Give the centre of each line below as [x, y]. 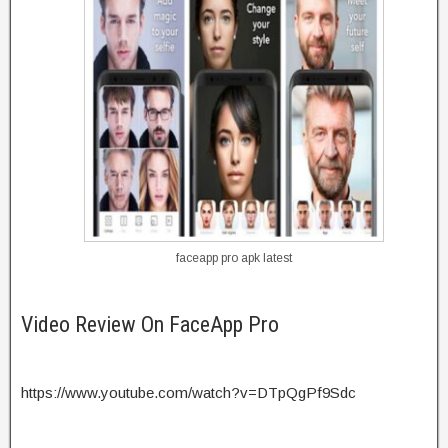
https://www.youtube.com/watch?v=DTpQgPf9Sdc [188, 393]
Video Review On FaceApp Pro [150, 325]
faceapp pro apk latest [234, 258]
